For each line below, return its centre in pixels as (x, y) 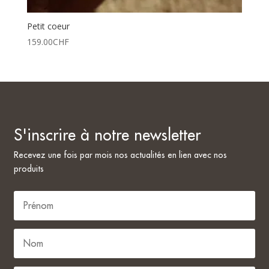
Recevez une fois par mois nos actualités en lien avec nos (121, 155)
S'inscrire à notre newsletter (107, 134)
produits (29, 168)
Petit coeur (48, 26)
